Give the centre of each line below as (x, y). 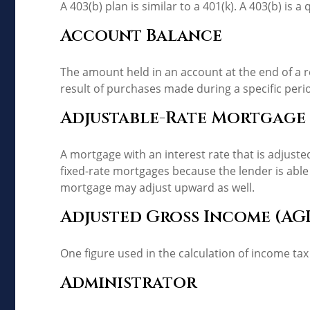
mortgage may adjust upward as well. (157, 187)
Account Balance (141, 36)
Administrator (128, 283)
